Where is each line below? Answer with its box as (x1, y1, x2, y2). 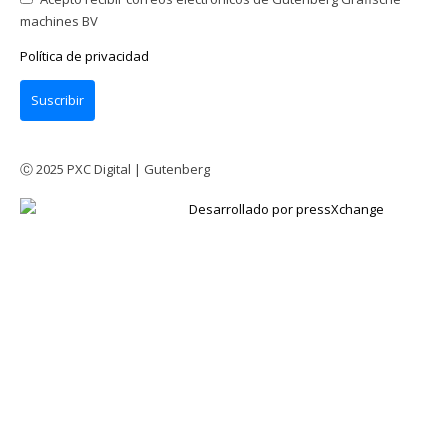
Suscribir (30, 91, 84, 110)
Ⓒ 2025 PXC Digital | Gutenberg (20, 160, 210, 179)
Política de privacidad (20, 47, 149, 66)
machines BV (20, 12, 98, 31)
